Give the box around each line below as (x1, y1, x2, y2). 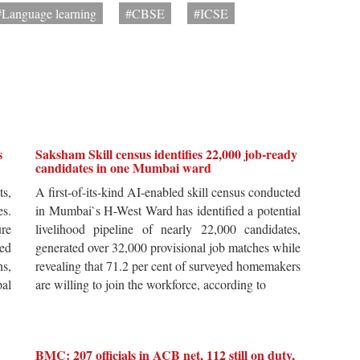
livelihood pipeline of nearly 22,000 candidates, (35, 220, 301, 238)
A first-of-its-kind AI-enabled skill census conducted (35, 183, 301, 201)
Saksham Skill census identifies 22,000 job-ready (35, 145, 297, 164)
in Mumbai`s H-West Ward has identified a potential (35, 202, 301, 219)
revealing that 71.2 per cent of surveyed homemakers (35, 257, 301, 275)
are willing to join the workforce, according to (35, 276, 266, 293)
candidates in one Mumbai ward (35, 158, 211, 178)
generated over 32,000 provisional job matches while (35, 239, 301, 256)
